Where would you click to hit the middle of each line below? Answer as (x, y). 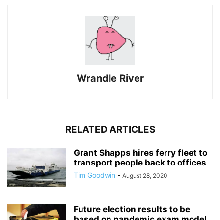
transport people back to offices (140, 162)
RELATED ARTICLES (110, 129)
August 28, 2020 (145, 175)
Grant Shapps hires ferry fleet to (140, 152)
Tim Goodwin (95, 175)
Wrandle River (110, 78)
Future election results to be (132, 209)
